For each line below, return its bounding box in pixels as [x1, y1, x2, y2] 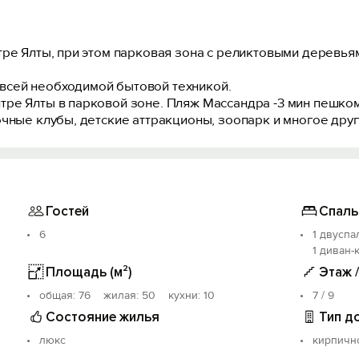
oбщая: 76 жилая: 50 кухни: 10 [39, 288, 216, 302]
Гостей [46, 202, 90, 220]
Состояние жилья [46, 308, 160, 325]
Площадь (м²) [46, 263, 133, 280]
